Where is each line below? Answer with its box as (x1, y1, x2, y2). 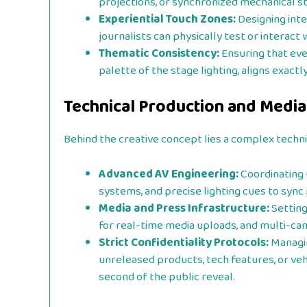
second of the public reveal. (99, 267, 235, 286)
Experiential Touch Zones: (99, 10, 236, 29)
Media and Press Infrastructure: (99, 199, 269, 218)
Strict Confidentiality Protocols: (99, 233, 269, 252)
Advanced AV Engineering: (99, 164, 238, 184)
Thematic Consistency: (99, 44, 219, 63)
